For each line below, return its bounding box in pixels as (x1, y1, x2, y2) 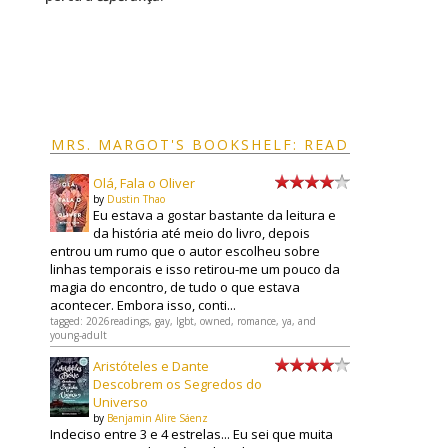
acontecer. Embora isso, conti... (50, 295, 236, 314)
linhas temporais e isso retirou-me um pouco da (50, 259, 340, 278)
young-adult (50, 327, 107, 342)
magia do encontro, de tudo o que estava (50, 277, 300, 296)
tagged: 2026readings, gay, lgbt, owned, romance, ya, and (50, 313, 316, 328)
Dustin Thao (107, 191, 165, 206)
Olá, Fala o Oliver (93, 173, 195, 192)
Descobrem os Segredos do (93, 374, 262, 393)
